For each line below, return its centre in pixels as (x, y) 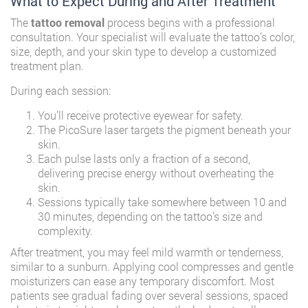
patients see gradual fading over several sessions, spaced (149, 295)
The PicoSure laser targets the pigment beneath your (164, 130)
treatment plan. (47, 66)
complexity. (65, 231)
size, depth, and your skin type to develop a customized (143, 51)
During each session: (60, 90)
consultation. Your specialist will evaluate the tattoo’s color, (153, 37)
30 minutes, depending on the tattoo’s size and (150, 216)
